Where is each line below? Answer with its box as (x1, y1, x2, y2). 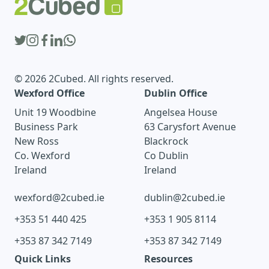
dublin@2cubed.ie (144, 191, 225, 205)
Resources (144, 252, 193, 266)
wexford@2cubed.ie (14, 191, 104, 205)
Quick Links (14, 252, 71, 266)
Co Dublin (144, 149, 189, 163)
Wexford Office (14, 86, 85, 100)
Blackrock (144, 134, 189, 148)
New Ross (14, 134, 59, 148)
